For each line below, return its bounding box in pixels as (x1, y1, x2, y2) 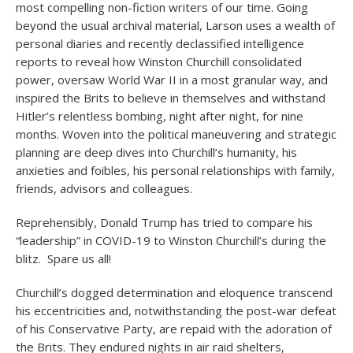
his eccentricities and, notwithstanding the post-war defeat (16, 303, 336, 318)
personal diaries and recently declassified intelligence (16, 35, 304, 51)
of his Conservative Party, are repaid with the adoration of (16, 321, 332, 336)
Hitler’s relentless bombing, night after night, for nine (16, 108, 303, 124)
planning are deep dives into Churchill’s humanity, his (16, 144, 297, 160)
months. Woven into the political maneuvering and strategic (16, 126, 336, 142)
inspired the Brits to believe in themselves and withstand (16, 90, 325, 106)
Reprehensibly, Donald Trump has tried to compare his (16, 214, 313, 230)
